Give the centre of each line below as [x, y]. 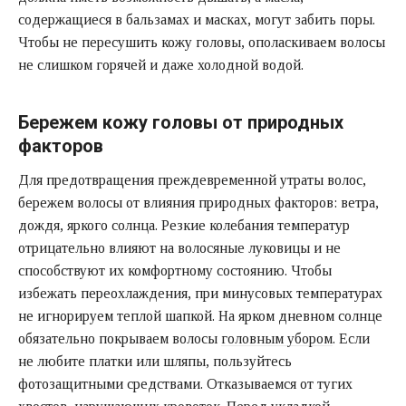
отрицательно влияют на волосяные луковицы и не [179, 247]
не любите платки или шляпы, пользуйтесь [155, 361]
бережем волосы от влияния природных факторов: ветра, [198, 202]
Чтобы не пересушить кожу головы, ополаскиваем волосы [202, 42]
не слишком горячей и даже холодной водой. [161, 64]
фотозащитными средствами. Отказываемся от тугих [185, 383]
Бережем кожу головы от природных [181, 122]
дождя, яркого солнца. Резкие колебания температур [184, 225]
